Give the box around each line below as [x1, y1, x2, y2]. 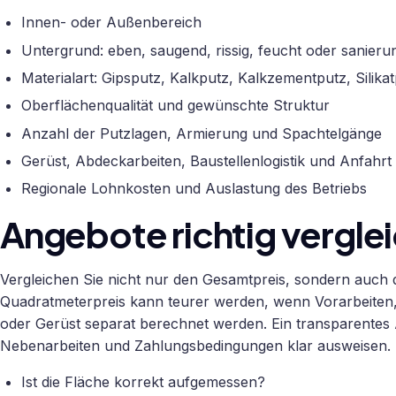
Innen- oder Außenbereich [21, 13, 202, 32]
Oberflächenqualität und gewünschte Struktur [21, 96, 330, 115]
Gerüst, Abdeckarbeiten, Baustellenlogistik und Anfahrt [21, 152, 392, 171]
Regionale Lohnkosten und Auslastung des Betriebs [21, 179, 367, 198]
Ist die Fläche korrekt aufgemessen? [21, 373, 265, 392]
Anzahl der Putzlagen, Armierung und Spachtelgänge [21, 124, 382, 142]
